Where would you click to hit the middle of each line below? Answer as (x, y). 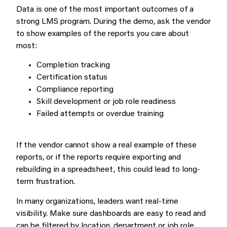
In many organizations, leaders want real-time (97, 201)
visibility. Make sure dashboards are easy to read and (111, 214)
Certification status (72, 77)
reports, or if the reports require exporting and (99, 158)
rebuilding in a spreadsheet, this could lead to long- (108, 170)
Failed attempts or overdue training (100, 114)
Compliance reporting (75, 89)
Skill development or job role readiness (106, 102)
